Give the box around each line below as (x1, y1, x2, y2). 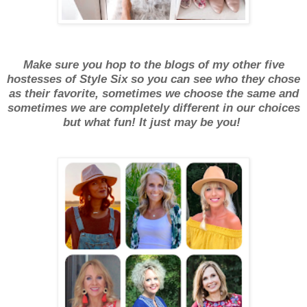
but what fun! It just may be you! (63, 115, 241, 129)
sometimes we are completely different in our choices (7, 101, 300, 114)
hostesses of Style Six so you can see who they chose (7, 72, 300, 86)
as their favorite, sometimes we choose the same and (8, 86, 299, 100)
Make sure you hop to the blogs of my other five (23, 58, 284, 71)
